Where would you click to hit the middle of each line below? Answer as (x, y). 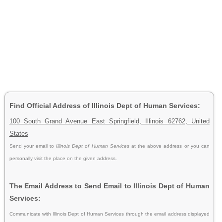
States (19, 133)
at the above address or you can (170, 146)
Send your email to (33, 146)
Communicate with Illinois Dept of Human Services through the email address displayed (109, 214)
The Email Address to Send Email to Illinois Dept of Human (109, 186)
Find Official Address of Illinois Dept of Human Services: (105, 105)
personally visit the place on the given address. (63, 158)
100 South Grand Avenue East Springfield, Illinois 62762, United (109, 121)
